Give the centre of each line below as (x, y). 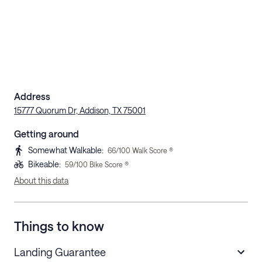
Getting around (46, 133)
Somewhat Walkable (65, 150)
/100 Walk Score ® (144, 150)
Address (32, 96)
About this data (41, 180)
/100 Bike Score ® (101, 164)
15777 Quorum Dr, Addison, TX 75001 (80, 110)
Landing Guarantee (60, 252)
